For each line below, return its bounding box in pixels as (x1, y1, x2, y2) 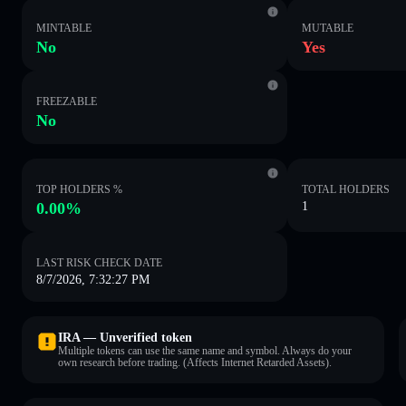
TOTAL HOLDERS (302, 182, 391, 196)
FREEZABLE (36, 94, 97, 108)
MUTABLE (302, 21, 354, 34)
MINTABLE (36, 21, 92, 34)
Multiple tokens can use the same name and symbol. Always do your (58, 343, 352, 357)
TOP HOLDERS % (36, 182, 122, 196)
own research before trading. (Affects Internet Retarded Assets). (58, 355, 332, 369)
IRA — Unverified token (58, 330, 192, 344)
